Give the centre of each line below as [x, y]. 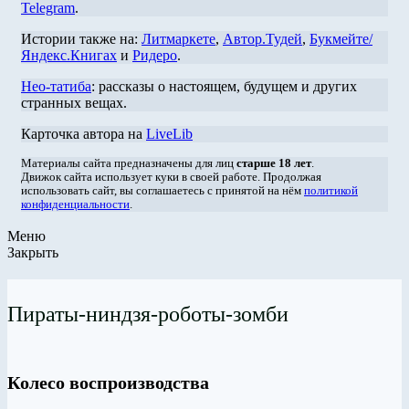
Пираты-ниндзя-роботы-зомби [148, 314]
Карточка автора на [84, 134]
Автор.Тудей [262, 39]
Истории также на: [81, 39]
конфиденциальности [75, 204]
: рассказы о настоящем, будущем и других [224, 86]
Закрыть [33, 252]
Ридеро [155, 55]
